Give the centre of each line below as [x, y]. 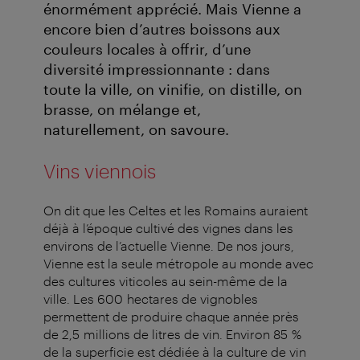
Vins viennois [100, 171]
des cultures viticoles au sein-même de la [166, 281]
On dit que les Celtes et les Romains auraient [176, 211]
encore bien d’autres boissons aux [162, 29]
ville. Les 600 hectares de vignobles [151, 299]
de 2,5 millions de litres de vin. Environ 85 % [172, 334]
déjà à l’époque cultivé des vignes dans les [168, 228]
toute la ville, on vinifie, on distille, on [173, 90]
